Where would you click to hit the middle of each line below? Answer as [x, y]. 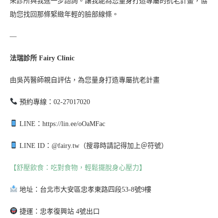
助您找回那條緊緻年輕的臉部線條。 [64, 14]
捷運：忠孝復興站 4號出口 [58, 211]
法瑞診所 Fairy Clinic [42, 58]
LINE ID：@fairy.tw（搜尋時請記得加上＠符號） [92, 145]
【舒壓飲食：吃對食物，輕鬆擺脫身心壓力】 [78, 167]
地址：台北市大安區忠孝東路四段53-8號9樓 [84, 189]
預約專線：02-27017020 [54, 102]
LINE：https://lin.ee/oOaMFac [61, 124]
